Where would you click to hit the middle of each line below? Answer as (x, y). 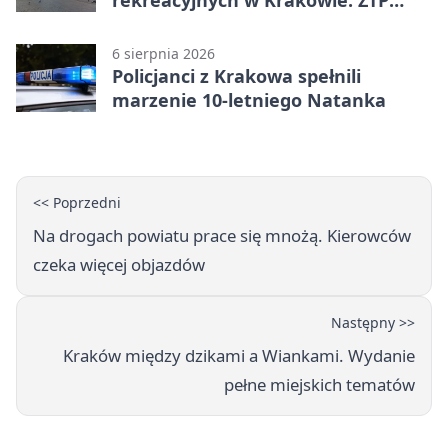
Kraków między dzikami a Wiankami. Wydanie (239, 356)
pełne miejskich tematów (319, 385)
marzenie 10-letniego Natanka (249, 100)
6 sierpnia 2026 (163, 54)
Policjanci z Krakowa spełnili (236, 76)
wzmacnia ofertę (187, 24)
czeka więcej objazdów (119, 265)
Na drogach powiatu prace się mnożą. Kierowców (222, 236)
